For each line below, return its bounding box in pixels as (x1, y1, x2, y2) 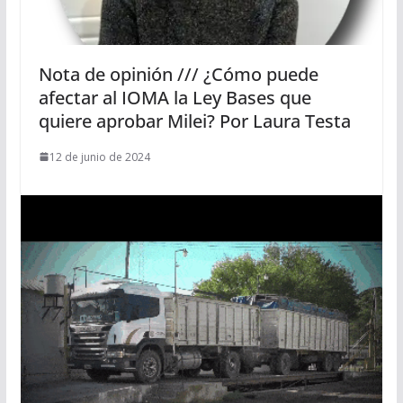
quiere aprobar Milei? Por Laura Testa (38, 108, 351, 133)
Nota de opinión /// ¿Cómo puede (38, 61, 318, 86)
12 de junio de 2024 (49, 148, 150, 165)
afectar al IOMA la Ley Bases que (38, 85, 311, 110)
